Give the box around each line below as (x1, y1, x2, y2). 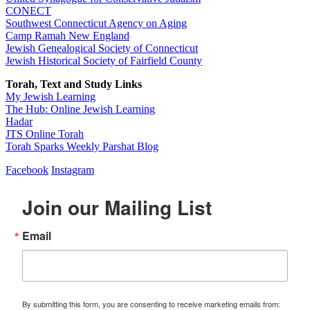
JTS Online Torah (6, 128, 84, 140)
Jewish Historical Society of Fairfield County (6, 55, 202, 67)
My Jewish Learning (6, 91, 95, 103)
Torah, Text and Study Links (6, 78, 142, 91)
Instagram (51, 164, 94, 176)
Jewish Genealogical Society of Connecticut (6, 42, 198, 55)
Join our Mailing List (22, 193, 212, 222)
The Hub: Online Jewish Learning (6, 103, 155, 116)
